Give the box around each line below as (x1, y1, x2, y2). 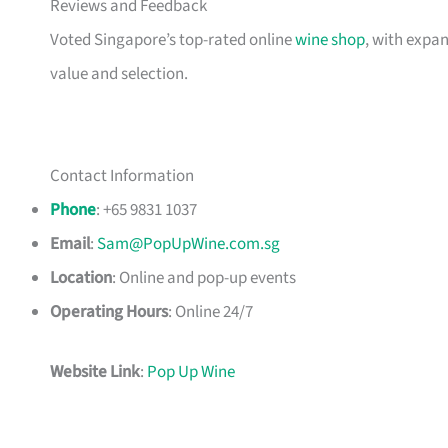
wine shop (295, 28, 365, 53)
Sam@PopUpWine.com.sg (97, 232, 280, 257)
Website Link (50, 359, 140, 384)
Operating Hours (50, 300, 168, 325)
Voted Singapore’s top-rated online (50, 28, 295, 53)
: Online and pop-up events (112, 266, 296, 291)
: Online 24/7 (168, 300, 253, 325)
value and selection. (50, 62, 188, 87)
